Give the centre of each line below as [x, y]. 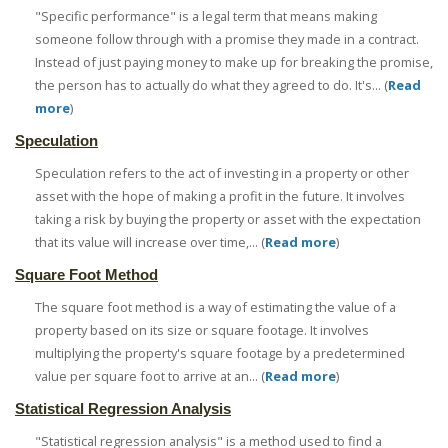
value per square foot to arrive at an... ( [150, 376]
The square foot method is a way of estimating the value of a [215, 307]
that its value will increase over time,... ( [150, 242]
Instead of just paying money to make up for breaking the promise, [234, 62]
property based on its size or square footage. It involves [202, 330]
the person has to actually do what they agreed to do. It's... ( [211, 85]
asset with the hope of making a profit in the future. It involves [220, 196]
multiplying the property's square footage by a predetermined [220, 353]
